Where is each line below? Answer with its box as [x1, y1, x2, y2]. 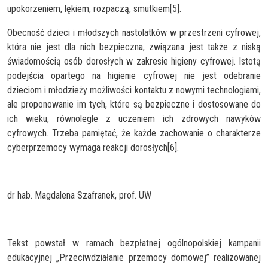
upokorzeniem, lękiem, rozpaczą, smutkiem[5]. [7, 2, 181, 14]
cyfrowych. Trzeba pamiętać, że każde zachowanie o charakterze [7, 127, 261, 139]
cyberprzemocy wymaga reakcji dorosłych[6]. [7, 141, 179, 153]
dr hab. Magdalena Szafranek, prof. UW [7, 189, 151, 201]
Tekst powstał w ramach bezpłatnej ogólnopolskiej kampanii [7, 237, 261, 249]
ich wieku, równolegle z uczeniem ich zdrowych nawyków [7, 112, 261, 124]
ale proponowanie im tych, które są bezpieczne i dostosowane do [7, 98, 261, 110]
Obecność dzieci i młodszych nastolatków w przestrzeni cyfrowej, [7, 26, 261, 38]
